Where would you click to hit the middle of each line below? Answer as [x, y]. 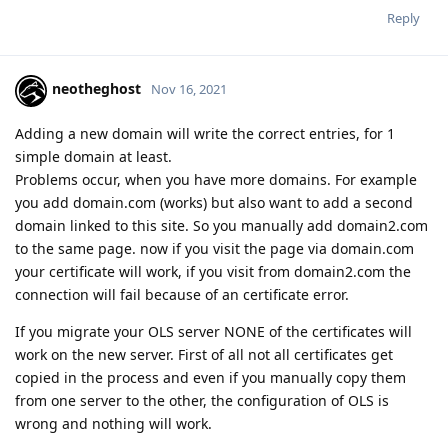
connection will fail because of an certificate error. [182, 294]
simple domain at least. [93, 156]
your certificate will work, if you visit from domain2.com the [213, 271]
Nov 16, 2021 [189, 89]
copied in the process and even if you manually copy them [210, 377]
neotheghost [96, 89]
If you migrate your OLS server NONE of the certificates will [213, 331]
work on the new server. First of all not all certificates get [204, 354]
